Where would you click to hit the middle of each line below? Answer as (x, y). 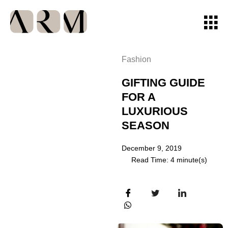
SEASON (146, 126)
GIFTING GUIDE (164, 83)
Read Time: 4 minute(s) (169, 160)
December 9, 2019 (152, 148)
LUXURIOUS (155, 111)
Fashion (137, 60)
